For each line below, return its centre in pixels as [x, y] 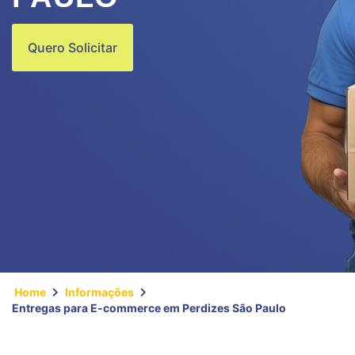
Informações [99, 292]
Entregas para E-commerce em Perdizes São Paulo [149, 308]
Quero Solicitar [73, 48]
